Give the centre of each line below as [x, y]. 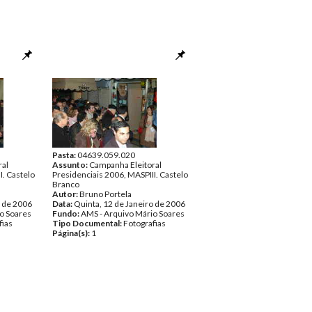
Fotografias [145, 223]
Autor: [66, 194]
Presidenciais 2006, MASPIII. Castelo [120, 174]
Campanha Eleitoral [125, 165]
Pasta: [65, 155]
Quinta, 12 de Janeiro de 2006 [130, 204]
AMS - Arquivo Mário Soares [133, 213]
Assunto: [71, 165]
